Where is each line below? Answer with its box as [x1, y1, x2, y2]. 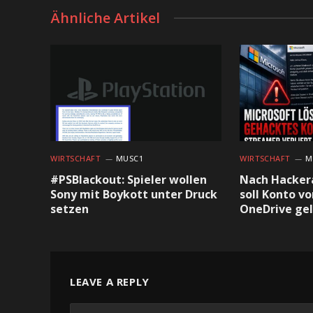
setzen [50, 201, 89, 217]
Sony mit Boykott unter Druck [50, 186, 217, 202]
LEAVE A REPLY [70, 274, 150, 289]
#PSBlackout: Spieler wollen [50, 171, 207, 187]
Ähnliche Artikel [50, 8, 160, 27]
